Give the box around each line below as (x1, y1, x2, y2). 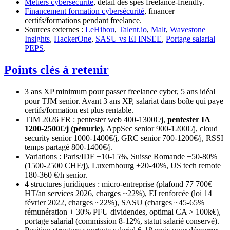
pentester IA (167, 115, 210, 124)
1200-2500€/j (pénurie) (25, 124, 103, 133)
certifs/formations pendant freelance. (25, 16, 142, 25)
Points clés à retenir (4, 63, 109, 77)
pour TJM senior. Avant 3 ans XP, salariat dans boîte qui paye (25, 97, 223, 106)
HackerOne (54, 34, 91, 44)
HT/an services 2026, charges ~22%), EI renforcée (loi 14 (25, 189, 212, 198)
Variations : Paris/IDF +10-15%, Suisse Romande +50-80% (25, 152, 217, 161)
